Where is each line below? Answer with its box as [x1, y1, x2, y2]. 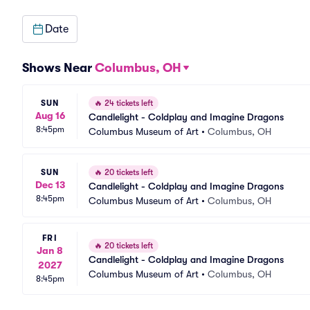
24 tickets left [102, 98, 153, 108]
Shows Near [22, 61, 95, 75]
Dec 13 [35, 179, 65, 190]
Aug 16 [35, 109, 65, 121]
